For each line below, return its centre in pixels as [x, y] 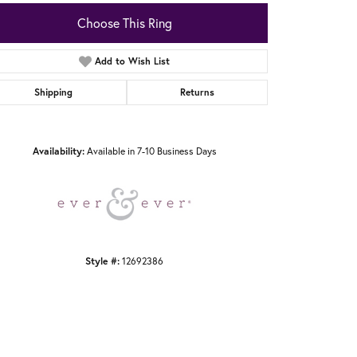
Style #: [102, 261]
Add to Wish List [133, 61]
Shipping [54, 92]
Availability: [58, 151]
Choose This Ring [124, 23]
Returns [197, 92]
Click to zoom [204, 119]
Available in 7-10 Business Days [151, 151]
